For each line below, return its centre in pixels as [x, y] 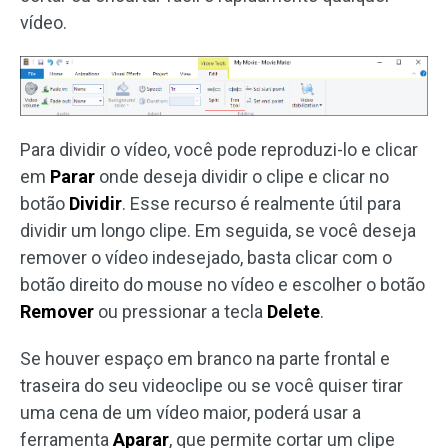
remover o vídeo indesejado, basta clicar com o [206, 257]
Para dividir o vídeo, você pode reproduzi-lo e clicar [219, 149]
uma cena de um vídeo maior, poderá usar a [190, 412]
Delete [291, 311]
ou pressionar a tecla [178, 311]
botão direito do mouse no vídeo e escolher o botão [222, 284]
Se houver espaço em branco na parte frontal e [205, 358]
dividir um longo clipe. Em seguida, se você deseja [218, 230]
